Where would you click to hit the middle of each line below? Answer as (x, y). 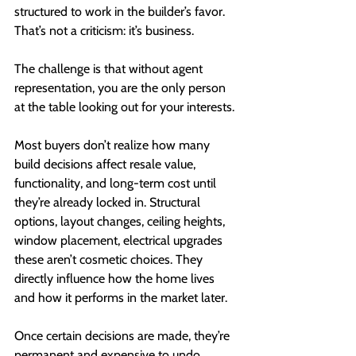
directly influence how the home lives (116, 279)
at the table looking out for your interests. (124, 107)
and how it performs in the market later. (121, 298)
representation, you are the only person (122, 88)
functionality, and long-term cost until (117, 184)
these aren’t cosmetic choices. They (110, 260)
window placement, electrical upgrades (120, 241)
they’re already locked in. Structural (109, 203)
